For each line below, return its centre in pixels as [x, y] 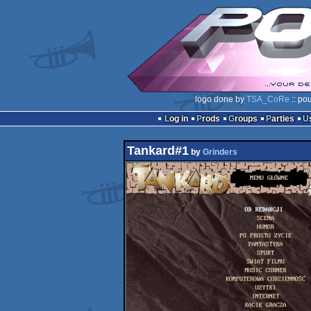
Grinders [220, 152]
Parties [283, 119]
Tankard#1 [158, 151]
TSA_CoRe [268, 99]
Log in [178, 119]
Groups [246, 119]
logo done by [220, 99]
